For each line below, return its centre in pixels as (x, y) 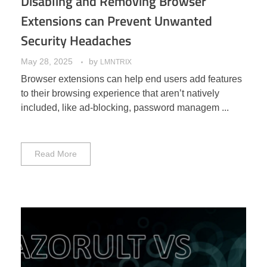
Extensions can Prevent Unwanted (117, 21)
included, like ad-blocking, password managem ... (125, 108)
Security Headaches (76, 41)
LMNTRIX (116, 62)
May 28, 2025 (47, 62)
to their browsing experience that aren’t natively (120, 94)
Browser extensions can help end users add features (131, 79)
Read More (55, 153)
